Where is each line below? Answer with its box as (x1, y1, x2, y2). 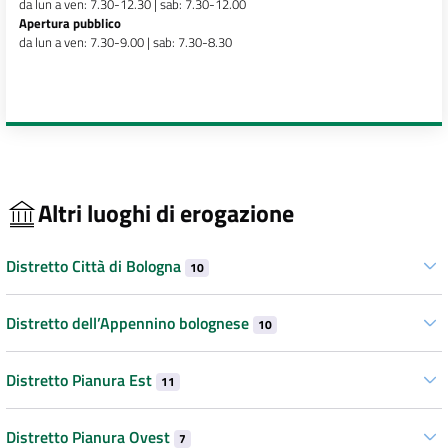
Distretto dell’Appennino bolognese (6, 310, 253, 335)
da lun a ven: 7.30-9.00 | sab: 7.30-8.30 (18, 32, 232, 53)
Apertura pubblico (18, 13, 121, 34)
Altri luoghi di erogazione (38, 195, 294, 232)
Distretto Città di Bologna (6, 253, 185, 278)
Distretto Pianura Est (6, 367, 156, 392)
